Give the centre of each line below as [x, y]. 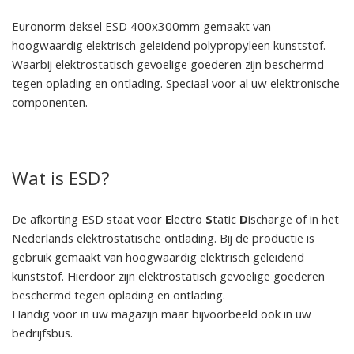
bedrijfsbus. [42, 335]
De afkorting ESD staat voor [88, 221]
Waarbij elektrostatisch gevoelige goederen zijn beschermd [168, 66]
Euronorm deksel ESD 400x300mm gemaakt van [141, 28]
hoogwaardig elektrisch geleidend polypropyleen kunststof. [169, 47]
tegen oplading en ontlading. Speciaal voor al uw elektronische [176, 85]
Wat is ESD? [61, 181]
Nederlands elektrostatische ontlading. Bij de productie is [163, 240]
